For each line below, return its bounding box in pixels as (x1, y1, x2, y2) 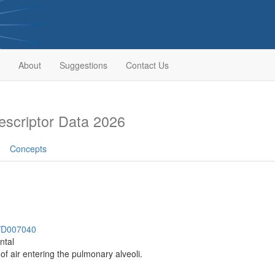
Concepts (10, 142, 47, 155)
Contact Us (125, 59, 169, 71)
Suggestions (59, 59, 107, 71)
